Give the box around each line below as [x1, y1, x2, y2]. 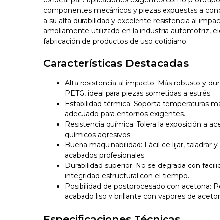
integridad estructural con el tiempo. [65, 171, 190, 181]
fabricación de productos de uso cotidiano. [43, 36, 188, 46]
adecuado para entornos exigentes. [65, 110, 186, 119]
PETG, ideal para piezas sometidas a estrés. [65, 89, 212, 98]
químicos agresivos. [65, 130, 132, 139]
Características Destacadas [43, 56, 189, 69]
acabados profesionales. [65, 151, 146, 160]
